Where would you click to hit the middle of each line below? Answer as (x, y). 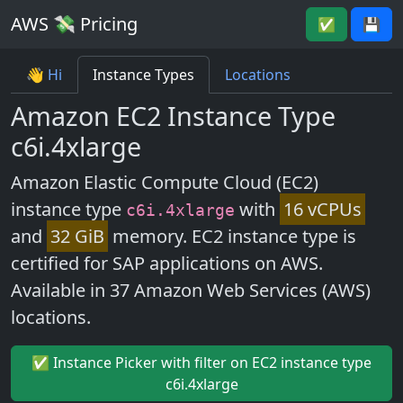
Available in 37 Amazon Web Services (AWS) (191, 290)
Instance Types (143, 75)
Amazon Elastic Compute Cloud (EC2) (165, 182)
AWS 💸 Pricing (74, 24)
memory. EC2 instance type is (232, 236)
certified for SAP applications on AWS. (167, 263)
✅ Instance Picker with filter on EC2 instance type (201, 363)
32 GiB (77, 236)
